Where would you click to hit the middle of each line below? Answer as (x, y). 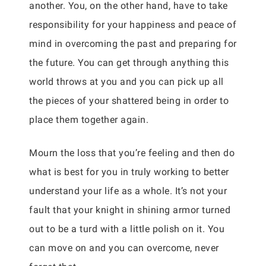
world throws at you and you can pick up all (126, 82)
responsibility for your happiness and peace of (133, 25)
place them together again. (90, 120)
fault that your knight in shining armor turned (130, 210)
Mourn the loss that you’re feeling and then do (132, 153)
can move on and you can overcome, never (124, 248)
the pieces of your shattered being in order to (129, 101)
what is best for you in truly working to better (129, 172)
